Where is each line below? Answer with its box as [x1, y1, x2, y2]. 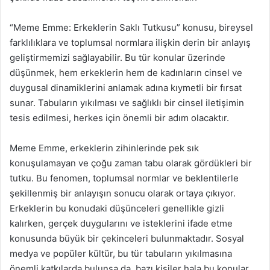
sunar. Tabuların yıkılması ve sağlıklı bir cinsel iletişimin [10, 97, 244, 108]
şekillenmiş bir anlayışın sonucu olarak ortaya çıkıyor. [10, 187, 236, 199]
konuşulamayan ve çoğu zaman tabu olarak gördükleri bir [10, 157, 252, 169]
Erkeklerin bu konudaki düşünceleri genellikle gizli [10, 202, 224, 214]
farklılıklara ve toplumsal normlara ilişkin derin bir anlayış [10, 37, 251, 48]
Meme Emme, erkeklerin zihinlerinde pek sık [10, 142, 199, 154]
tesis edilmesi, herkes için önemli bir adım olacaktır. [10, 112, 229, 124]
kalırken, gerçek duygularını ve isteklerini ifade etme [10, 218, 233, 229]
